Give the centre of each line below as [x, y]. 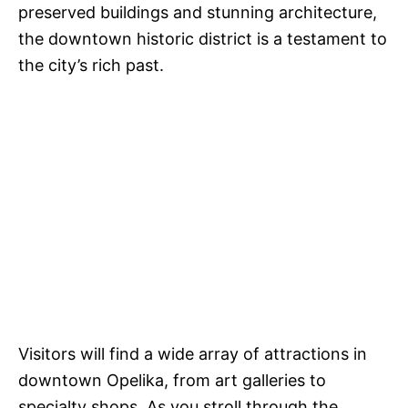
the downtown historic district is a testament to [203, 39]
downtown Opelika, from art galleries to [172, 381]
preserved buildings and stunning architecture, [198, 13]
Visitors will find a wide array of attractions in [193, 354]
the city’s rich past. [91, 66]
